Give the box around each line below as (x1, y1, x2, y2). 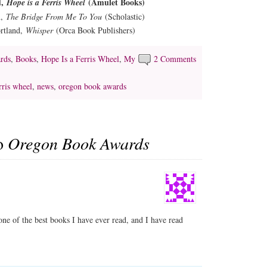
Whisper (25, 24, 53, 36)
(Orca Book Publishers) (52, 24, 135, 36)
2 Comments (154, 52, 197, 64)
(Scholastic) (101, 10, 145, 22)
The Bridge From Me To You (5, 10, 102, 22)
